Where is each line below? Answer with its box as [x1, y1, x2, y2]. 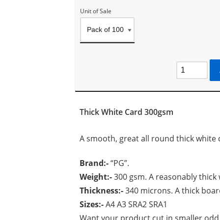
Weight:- [79, 171, 112, 182]
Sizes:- [79, 199, 106, 210]
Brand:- [79, 158, 109, 168]
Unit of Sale [80, 7, 111, 15]
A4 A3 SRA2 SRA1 [105, 199, 167, 210]
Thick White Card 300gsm [79, 107, 173, 117]
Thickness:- [79, 185, 123, 196]
